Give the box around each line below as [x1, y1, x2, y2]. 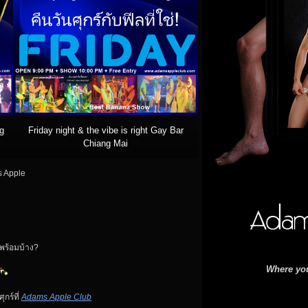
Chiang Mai [83, 137, 128, 148]
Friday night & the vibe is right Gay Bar [27, 124, 184, 135]
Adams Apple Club [21, 291, 91, 302]
